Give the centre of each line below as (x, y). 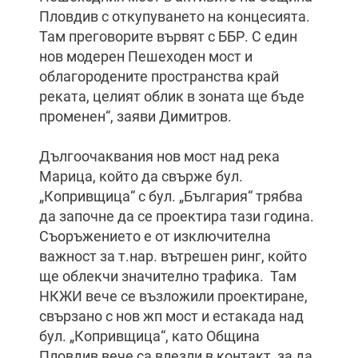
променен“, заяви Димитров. (135, 116)
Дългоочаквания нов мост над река (159, 156)
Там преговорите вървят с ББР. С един (168, 36)
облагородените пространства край (159, 76)
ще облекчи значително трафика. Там (168, 276)
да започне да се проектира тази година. (177, 216)
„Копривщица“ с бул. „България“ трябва (171, 196)
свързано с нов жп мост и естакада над (171, 316)
